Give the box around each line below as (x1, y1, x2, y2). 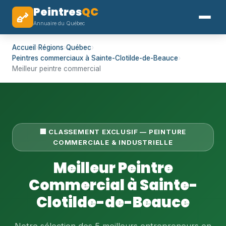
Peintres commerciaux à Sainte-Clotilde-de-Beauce (12, 54, 178, 62)
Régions (38, 43, 64, 51)
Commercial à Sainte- (28, 175, 198, 195)
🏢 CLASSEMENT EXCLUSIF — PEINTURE (39, 128, 187, 136)
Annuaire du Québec (33, 20, 85, 27)
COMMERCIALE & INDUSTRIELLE (53, 138, 173, 146)
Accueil (12, 43, 36, 51)
